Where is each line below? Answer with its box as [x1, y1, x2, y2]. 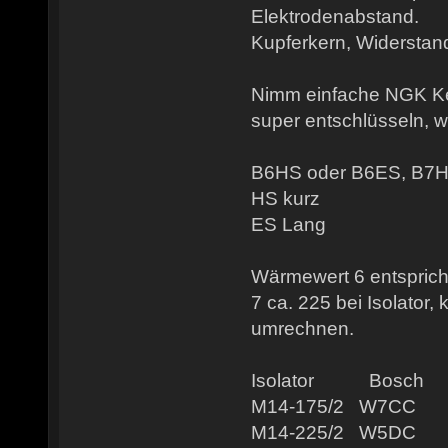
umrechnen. [251, 318, 354, 340]
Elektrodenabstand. [251, 6, 419, 28]
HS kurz [251, 188, 320, 210]
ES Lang [251, 214, 326, 236]
